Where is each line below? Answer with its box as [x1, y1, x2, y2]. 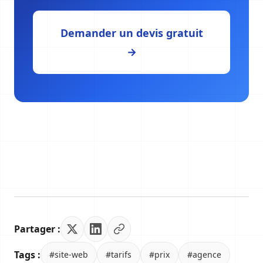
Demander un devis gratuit [60, 26, 203, 40]
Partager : [14, 222, 60, 235]
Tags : [14, 248, 41, 261]
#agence [187, 249, 221, 260]
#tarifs [106, 249, 131, 260]
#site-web [49, 249, 88, 260]
